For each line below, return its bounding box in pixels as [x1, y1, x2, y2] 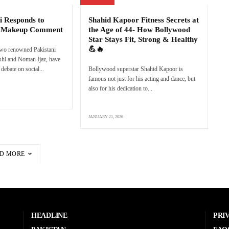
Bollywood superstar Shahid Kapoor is [88, 65, 184, 73]
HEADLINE [31, 212, 67, 220]
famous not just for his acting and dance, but [88, 75, 196, 82]
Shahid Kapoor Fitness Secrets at [88, 15, 199, 24]
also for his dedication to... [88, 84, 153, 92]
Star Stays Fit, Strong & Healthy [88, 35, 198, 43]
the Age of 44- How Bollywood [88, 25, 191, 34]
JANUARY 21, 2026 [88, 114, 124, 119]
